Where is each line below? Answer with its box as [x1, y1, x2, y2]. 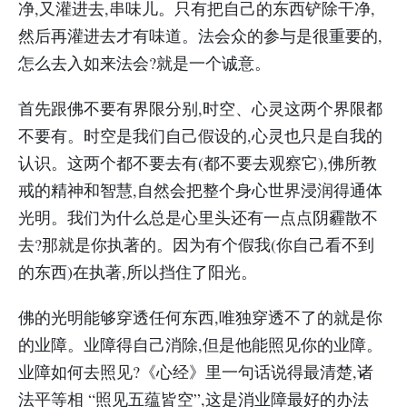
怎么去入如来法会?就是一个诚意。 [18, 52, 271, 74]
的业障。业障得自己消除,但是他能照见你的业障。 [18, 333, 382, 355]
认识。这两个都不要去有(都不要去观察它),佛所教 [18, 152, 377, 174]
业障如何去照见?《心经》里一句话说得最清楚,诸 [18, 361, 373, 382]
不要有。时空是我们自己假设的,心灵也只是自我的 [18, 124, 382, 146]
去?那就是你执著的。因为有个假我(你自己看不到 [18, 233, 374, 255]
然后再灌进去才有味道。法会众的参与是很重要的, [18, 25, 382, 46]
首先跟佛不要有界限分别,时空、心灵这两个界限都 [18, 97, 382, 119]
